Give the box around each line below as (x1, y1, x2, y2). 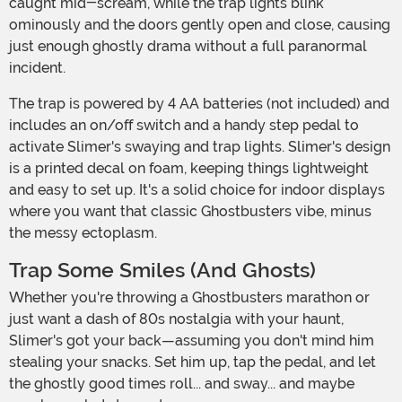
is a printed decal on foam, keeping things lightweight (9, 160, 369, 178)
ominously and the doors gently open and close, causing (9, 16, 390, 34)
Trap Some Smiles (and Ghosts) (9, 258, 316, 284)
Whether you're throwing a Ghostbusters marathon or (9, 289, 24, 307)
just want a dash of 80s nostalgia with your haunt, (9, 310, 344, 328)
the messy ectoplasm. (9, 224, 157, 242)
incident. (9, 59, 66, 77)
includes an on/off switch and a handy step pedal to (9, 117, 359, 135)
